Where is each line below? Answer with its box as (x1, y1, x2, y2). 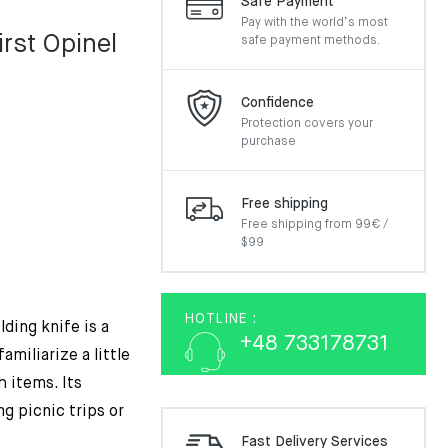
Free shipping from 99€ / (241, 219, 388, 231)
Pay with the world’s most (241, 17, 388, 29)
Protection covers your (241, 118, 373, 130)
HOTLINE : (185, 312, 257, 326)
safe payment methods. (241, 35, 380, 47)
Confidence (241, 96, 314, 110)
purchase (241, 136, 296, 148)
